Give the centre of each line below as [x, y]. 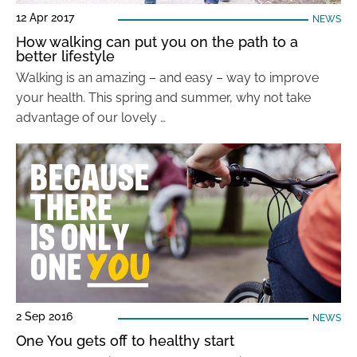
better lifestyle [65, 56]
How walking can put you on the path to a [157, 42]
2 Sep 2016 [44, 316]
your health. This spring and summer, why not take [163, 98]
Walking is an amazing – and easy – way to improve [167, 78]
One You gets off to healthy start [125, 341]
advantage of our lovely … [91, 118]
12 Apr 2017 [45, 18]
